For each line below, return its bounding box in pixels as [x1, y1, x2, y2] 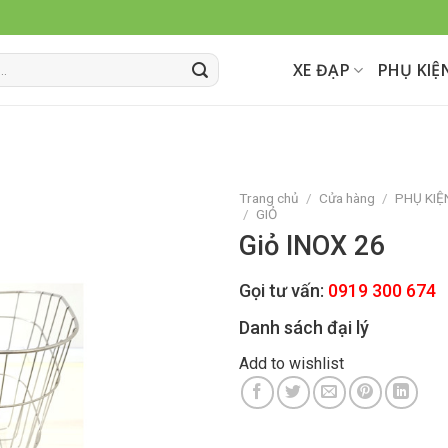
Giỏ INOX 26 [239, 229, 384, 262]
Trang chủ [239, 189, 299, 206]
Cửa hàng [319, 189, 376, 206]
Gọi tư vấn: [239, 280, 328, 302]
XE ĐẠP [293, 59, 351, 81]
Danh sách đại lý [239, 317, 369, 339]
